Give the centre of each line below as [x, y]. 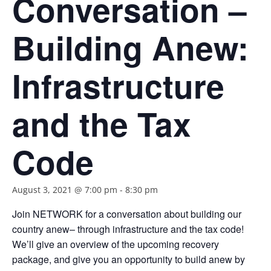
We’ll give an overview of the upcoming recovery [116, 244]
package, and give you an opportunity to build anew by [129, 259]
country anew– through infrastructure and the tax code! [128, 229]
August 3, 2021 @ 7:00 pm [65, 190]
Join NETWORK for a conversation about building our [127, 214]
